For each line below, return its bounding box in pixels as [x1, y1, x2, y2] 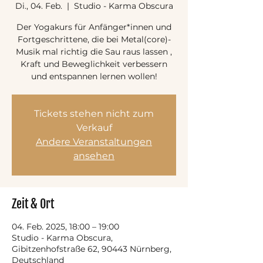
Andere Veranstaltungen [36, 136, 152, 147]
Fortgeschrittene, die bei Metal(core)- [17, 34, 171, 45]
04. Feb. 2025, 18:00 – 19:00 [12, 221, 119, 232]
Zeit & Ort [12, 197, 54, 211]
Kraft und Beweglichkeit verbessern [21, 59, 167, 69]
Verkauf [76, 122, 112, 133]
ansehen [73, 150, 114, 161]
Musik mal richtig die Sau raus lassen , [16, 46, 172, 57]
